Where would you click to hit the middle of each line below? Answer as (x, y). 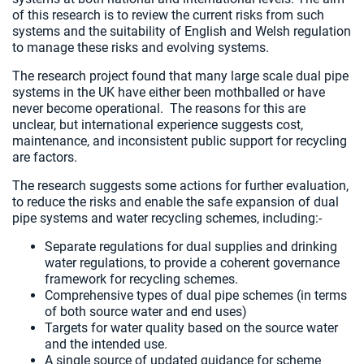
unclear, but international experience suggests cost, (158, 125)
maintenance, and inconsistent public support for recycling (180, 141)
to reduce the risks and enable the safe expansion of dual (175, 202)
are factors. (48, 157)
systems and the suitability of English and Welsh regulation (182, 31)
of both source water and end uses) (149, 312)
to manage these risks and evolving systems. (144, 48)
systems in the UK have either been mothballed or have (169, 92)
